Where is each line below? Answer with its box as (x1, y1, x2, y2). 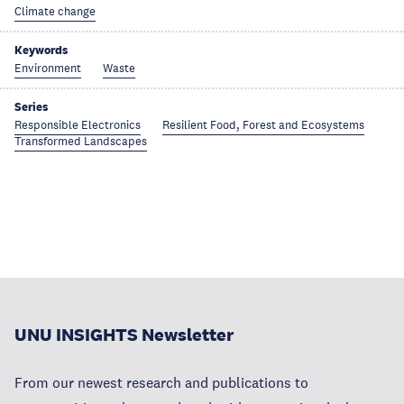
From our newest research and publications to (14, 373, 308, 391)
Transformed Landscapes (14, 134, 147, 149)
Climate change (14, 5, 96, 19)
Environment (14, 61, 81, 76)
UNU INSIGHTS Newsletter (14, 324, 234, 345)
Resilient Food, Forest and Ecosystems (162, 118, 364, 133)
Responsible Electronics (14, 118, 141, 133)
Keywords (14, 42, 68, 58)
